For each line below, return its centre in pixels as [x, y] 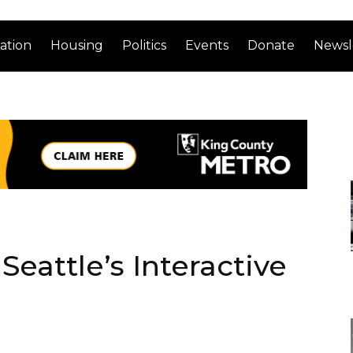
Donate [271, 45]
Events [207, 45]
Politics [145, 45]
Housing [77, 45]
